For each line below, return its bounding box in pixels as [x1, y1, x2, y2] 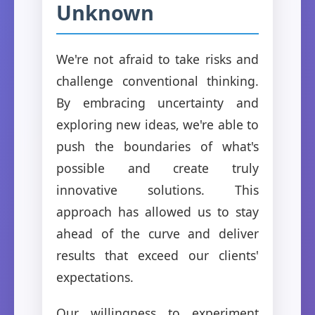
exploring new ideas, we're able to [56, 115, 259, 133]
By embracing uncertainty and [56, 94, 259, 111]
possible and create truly [56, 159, 259, 176]
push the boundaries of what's [56, 137, 259, 155]
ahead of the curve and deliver [56, 224, 259, 242]
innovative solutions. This [56, 181, 259, 198]
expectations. [56, 268, 134, 285]
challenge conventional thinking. [56, 72, 259, 89]
